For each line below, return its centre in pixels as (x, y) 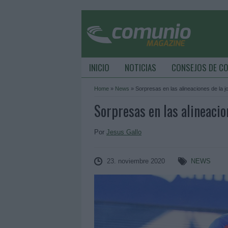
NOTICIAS (140, 67)
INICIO (99, 67)
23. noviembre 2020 (136, 161)
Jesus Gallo (124, 132)
